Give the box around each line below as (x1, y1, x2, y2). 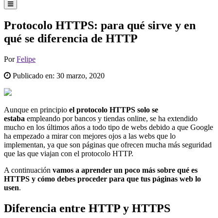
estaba (4, 114, 25, 123)
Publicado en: (11, 71, 56, 80)
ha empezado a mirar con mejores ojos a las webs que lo (4, 131, 176, 140)
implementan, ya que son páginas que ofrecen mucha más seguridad (4, 140, 212, 149)
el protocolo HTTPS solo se (69, 105, 158, 114)
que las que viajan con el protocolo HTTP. (4, 149, 133, 158)
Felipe (17, 54, 36, 63)
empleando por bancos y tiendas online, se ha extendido (25, 114, 198, 123)
